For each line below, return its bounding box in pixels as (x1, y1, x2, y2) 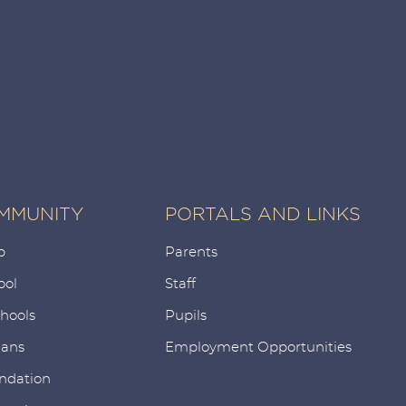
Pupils (165, 308, 207, 323)
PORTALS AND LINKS (165, 203, 361, 224)
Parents (165, 245, 217, 259)
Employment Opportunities (165, 340, 352, 354)
